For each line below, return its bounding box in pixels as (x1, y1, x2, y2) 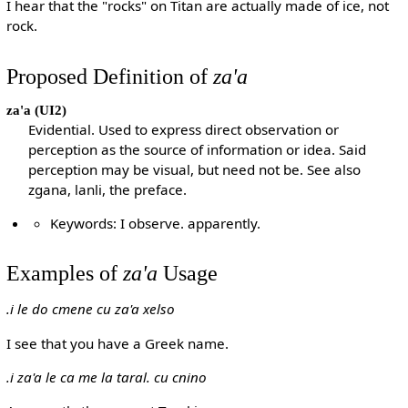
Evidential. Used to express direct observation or (28, 119, 340, 138)
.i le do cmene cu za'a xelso (5, 300, 175, 319)
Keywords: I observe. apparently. (50, 213, 261, 232)
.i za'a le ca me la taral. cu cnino (5, 367, 207, 386)
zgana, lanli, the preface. (28, 179, 188, 199)
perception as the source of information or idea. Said (28, 139, 367, 158)
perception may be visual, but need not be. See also (28, 159, 362, 178)
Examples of (5, 260, 123, 286)
